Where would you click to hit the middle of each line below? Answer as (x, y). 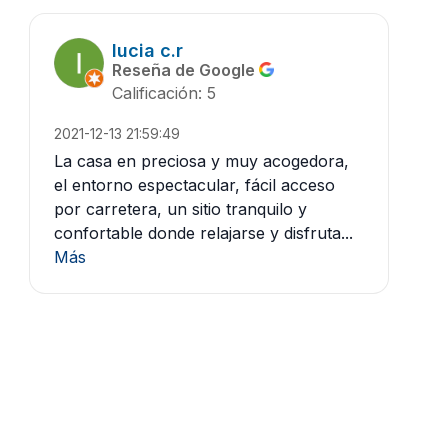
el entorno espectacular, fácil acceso (194, 185)
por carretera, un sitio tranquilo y (180, 209)
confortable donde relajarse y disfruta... (203, 233)
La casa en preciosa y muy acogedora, (201, 161)
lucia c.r (147, 51)
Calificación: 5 (164, 93)
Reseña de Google (185, 70)
